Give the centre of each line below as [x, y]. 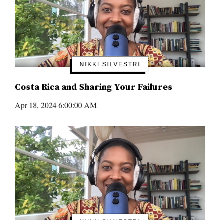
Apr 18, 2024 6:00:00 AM [56, 105]
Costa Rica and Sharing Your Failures [94, 87]
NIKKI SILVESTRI [110, 64]
